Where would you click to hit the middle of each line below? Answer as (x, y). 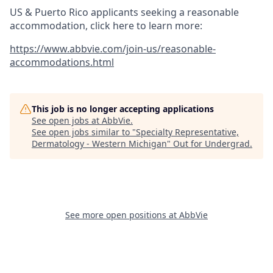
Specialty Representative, (187, 132)
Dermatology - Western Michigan (99, 144)
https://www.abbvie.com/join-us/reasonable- (113, 49)
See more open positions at (122, 215)
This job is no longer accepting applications (123, 109)
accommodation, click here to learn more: (106, 26)
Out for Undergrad (211, 144)
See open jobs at (67, 121)
